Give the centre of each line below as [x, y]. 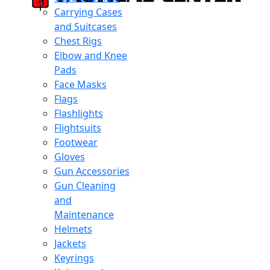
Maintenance [84, 215]
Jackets [70, 243]
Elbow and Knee [91, 55]
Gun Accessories [92, 171]
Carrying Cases [88, 12]
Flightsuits [78, 128]
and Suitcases [86, 27]
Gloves [70, 157]
